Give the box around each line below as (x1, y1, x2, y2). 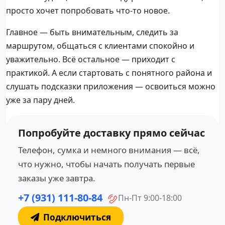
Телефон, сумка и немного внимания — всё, (18, 144, 200, 156)
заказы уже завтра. (18, 172, 95, 184)
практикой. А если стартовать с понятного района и (6, 67, 212, 79)
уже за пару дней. (6, 94, 75, 106)
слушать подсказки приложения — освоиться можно (6, 81, 215, 92)
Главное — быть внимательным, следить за (6, 27, 178, 38)
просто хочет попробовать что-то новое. (6, 5, 170, 17)
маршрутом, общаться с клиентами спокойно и (6, 40, 194, 52)
